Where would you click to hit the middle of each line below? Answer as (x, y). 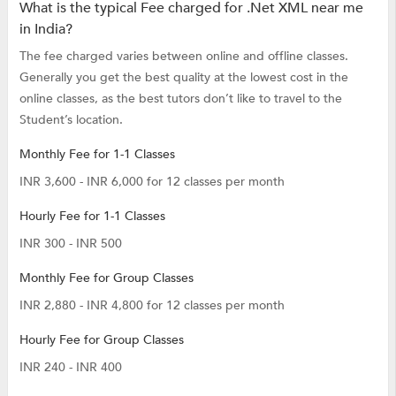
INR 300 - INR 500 (70, 243)
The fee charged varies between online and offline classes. (183, 56)
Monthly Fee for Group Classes (106, 278)
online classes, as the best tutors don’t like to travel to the (180, 98)
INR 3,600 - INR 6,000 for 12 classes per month (152, 181)
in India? (46, 29)
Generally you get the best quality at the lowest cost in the (183, 77)
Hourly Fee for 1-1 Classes (92, 216)
